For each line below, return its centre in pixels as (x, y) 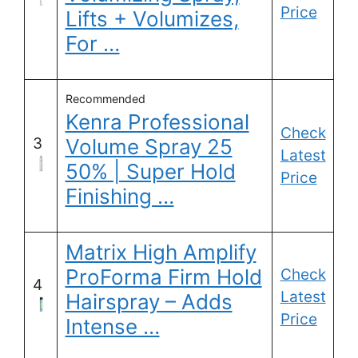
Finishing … (119, 197)
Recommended (105, 99)
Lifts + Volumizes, (152, 19)
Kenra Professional (157, 122)
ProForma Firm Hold (163, 277)
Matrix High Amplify (161, 253)
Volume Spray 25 (149, 147)
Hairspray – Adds (149, 302)
